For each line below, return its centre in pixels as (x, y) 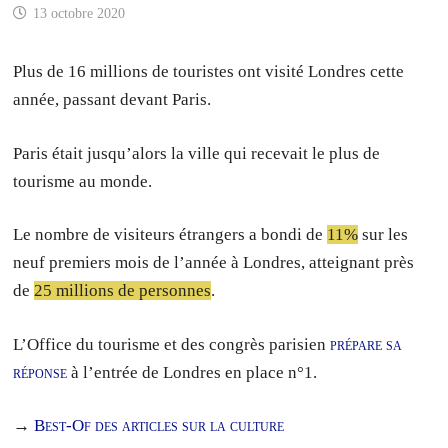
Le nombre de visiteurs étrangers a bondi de (170, 234)
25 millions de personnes (123, 290)
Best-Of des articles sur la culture (159, 425)
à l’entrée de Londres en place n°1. (192, 372)
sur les (383, 234)
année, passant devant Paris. (112, 99)
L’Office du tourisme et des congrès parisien (172, 344)
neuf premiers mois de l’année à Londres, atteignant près (214, 262)
